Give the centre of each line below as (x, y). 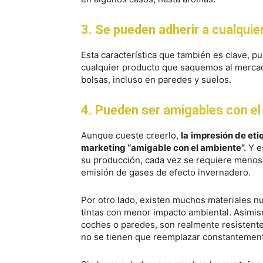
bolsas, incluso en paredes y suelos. (156, 80)
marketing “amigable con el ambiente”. (163, 148)
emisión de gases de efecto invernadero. (166, 172)
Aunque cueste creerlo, (131, 135)
